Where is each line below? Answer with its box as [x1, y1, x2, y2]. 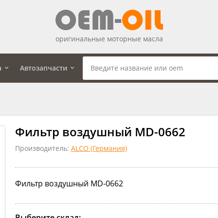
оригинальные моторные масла [55, 34, 163, 43]
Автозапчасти [20, 63, 67, 73]
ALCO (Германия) [71, 143, 127, 153]
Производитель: [15, 143, 71, 153]
